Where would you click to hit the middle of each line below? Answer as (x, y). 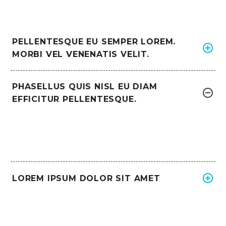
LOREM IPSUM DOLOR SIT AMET (86, 178)
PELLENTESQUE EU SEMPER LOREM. (94, 41)
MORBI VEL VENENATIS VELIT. (81, 54)
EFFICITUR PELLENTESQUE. (74, 99)
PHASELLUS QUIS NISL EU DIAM (85, 86)
